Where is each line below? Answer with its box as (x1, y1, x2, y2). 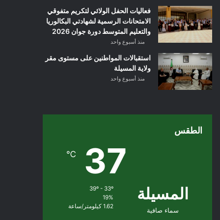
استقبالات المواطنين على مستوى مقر (45, 54, 151, 62)
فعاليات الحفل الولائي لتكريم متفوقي (47, 6, 151, 15)
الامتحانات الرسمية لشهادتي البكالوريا (46, 17, 151, 25)
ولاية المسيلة (113, 64, 151, 72)
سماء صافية (146, 206, 179, 214)
